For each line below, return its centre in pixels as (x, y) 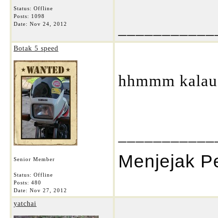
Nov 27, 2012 (48, 190)
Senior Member (34, 159)
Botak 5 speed (36, 48)
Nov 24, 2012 (48, 24)
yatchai (25, 204)
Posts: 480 (27, 182)
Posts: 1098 (29, 16)
